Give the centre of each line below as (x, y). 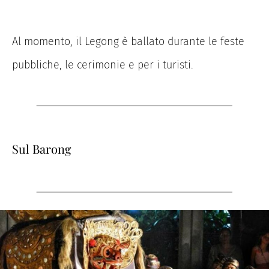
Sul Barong (42, 149)
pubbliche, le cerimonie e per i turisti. (103, 65)
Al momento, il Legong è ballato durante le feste (128, 42)
